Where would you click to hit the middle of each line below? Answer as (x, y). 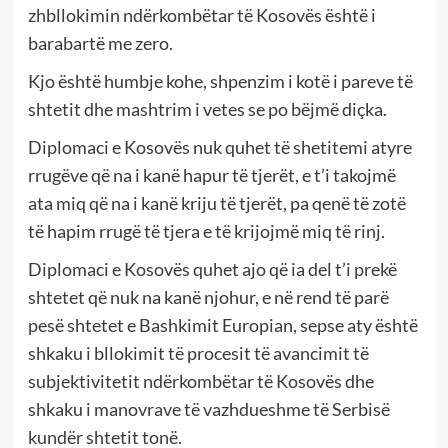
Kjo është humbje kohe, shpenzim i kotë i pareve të (220, 81)
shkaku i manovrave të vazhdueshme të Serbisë (208, 409)
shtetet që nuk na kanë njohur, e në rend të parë (208, 297)
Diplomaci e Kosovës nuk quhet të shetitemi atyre (219, 147)
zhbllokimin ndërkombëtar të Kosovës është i (201, 15)
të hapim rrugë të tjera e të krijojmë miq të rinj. (206, 231)
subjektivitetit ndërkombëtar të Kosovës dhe (200, 381)
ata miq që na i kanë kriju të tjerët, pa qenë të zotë (216, 203)
